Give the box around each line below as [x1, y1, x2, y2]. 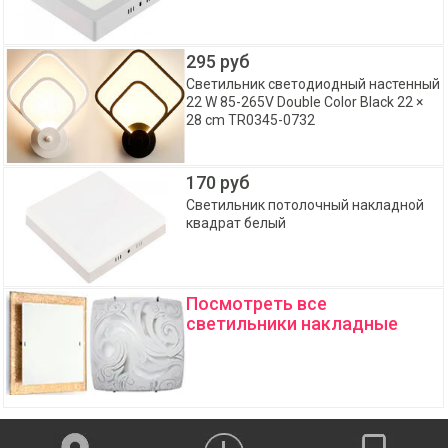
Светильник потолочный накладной [186, 197, 425, 213]
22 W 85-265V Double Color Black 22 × [186, 94, 424, 110]
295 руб [186, 51, 251, 72]
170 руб [186, 172, 251, 193]
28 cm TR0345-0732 [186, 112, 316, 128]
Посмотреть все [186, 293, 328, 314]
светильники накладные [186, 313, 399, 334]
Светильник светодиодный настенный [186, 76, 441, 92]
